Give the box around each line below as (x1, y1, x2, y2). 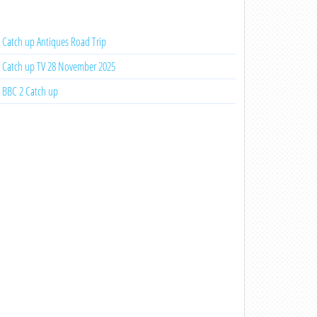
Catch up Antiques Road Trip (1, 34, 106, 50)
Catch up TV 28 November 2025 (1, 59, 115, 74)
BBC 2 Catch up (1, 83, 58, 99)
